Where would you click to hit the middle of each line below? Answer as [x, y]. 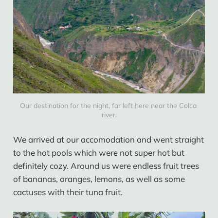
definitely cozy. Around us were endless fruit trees [106, 166]
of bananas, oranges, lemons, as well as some [99, 179]
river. [109, 115]
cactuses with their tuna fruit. [68, 192]
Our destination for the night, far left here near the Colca [108, 106]
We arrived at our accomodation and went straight [108, 140]
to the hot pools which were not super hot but [99, 153]
